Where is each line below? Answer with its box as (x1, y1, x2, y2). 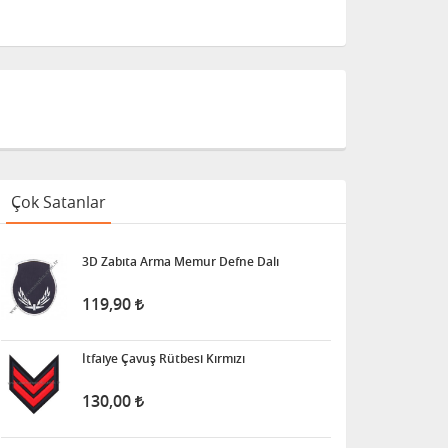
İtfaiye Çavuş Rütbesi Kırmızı (82, 350, 245, 367)
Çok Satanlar (11, 191, 106, 213)
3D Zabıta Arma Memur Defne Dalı (82, 253, 279, 270)
